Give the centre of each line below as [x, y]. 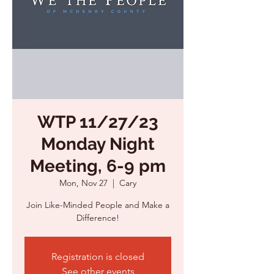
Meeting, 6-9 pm [98, 166]
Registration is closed [98, 257]
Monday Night [98, 144]
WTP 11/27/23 [98, 122]
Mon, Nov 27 [83, 183]
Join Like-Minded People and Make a [98, 205]
